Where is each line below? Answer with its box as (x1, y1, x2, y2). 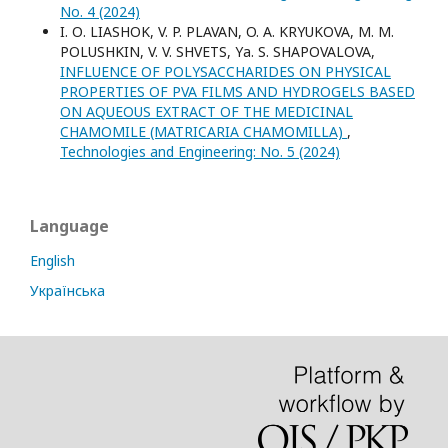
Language (30, 215, 109, 237)
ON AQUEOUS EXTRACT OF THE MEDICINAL (60, 102, 353, 121)
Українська (30, 281, 105, 300)
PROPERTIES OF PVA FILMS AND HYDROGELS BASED (60, 82, 415, 101)
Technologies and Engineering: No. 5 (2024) (60, 142, 340, 161)
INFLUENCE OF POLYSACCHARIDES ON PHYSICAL (60, 62, 391, 81)
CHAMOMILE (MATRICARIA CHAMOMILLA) (60, 122, 347, 141)
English (30, 251, 75, 270)
